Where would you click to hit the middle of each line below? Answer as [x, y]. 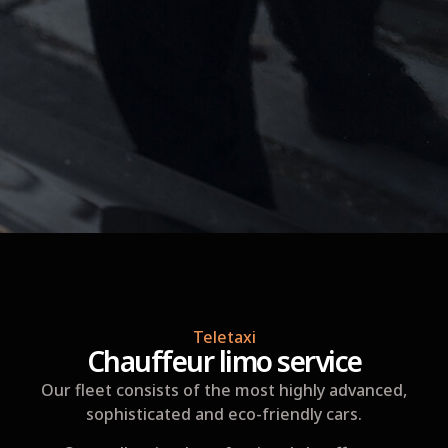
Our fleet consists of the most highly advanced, [224, 390]
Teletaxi [224, 337]
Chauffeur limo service [224, 361]
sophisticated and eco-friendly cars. [224, 414]
